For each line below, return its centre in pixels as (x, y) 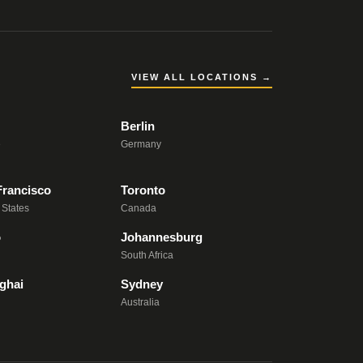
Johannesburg (162, 237)
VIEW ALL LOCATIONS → (202, 77)
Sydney (142, 284)
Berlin (138, 126)
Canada (139, 209)
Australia (141, 303)
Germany (141, 145)
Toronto (143, 190)
